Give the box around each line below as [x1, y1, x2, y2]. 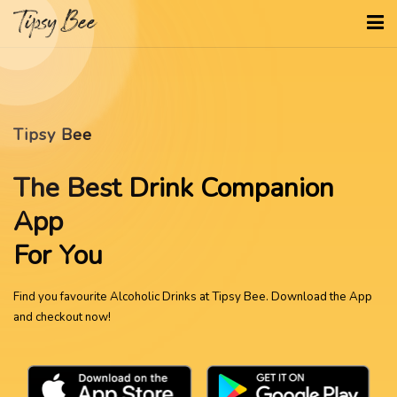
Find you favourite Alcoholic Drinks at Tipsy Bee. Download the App [13, 289, 372, 305]
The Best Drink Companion [13, 170, 334, 206]
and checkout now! [13, 309, 111, 325]
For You [13, 237, 103, 274]
